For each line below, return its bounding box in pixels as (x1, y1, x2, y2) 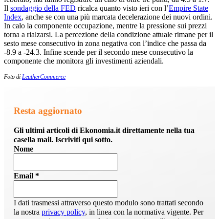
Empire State (169, 4, 208, 13)
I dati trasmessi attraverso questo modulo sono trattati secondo (14, 198, 203, 207)
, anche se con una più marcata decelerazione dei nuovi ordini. (22, 13, 213, 22)
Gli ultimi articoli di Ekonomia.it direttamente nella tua (14, 126, 195, 134)
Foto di (4, 73, 22, 81)
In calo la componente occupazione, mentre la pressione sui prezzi (4, 22, 207, 30)
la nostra (14, 207, 42, 216)
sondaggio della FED (10, 4, 76, 13)
